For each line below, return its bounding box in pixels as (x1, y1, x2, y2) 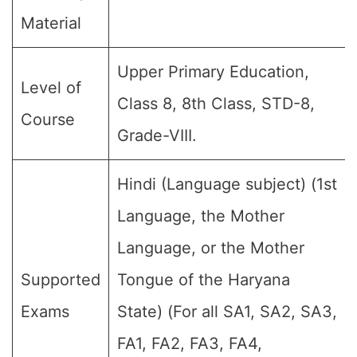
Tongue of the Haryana (117, 270, 290, 289)
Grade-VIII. (117, 126, 197, 145)
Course (21, 110, 75, 129)
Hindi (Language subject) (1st (117, 175, 337, 194)
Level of (21, 78, 81, 97)
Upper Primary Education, (117, 62, 309, 81)
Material (21, 14, 81, 33)
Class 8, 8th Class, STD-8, (117, 94, 315, 113)
